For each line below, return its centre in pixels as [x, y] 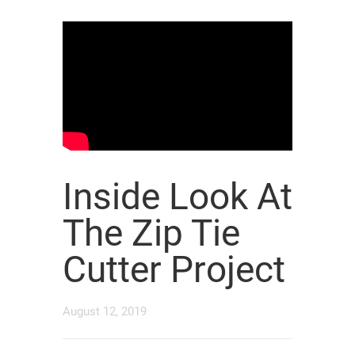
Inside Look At [177, 197]
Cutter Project [174, 270]
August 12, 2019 [105, 312]
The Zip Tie [151, 233]
